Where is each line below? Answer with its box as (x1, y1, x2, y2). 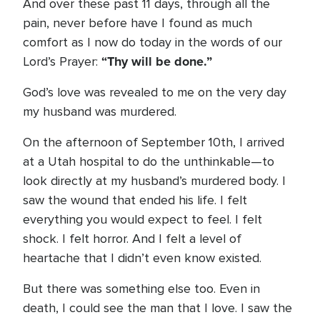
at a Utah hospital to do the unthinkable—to (23, 154, 274, 169)
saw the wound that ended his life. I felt (23, 192, 247, 208)
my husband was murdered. (23, 104, 176, 119)
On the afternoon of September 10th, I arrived (23, 134, 284, 150)
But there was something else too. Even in (23, 281, 260, 296)
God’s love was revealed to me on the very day (23, 84, 286, 100)
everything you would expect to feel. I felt (23, 211, 262, 227)
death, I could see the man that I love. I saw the (23, 300, 292, 316)
